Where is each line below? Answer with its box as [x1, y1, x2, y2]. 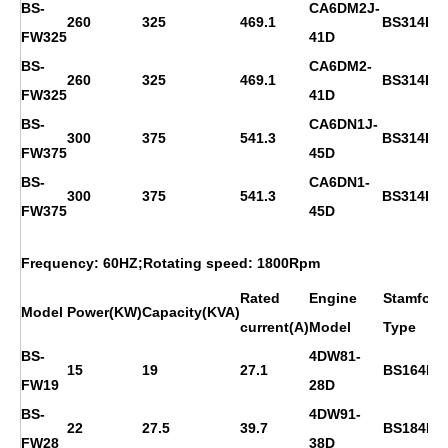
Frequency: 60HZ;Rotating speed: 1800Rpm [21, 254, 320, 271]
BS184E [383, 419, 435, 436]
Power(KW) [67, 303, 142, 320]
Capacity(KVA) [142, 303, 240, 320]
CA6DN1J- [309, 115, 378, 132]
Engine [309, 289, 357, 306]
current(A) [240, 318, 309, 335]
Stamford [383, 289, 445, 306]
